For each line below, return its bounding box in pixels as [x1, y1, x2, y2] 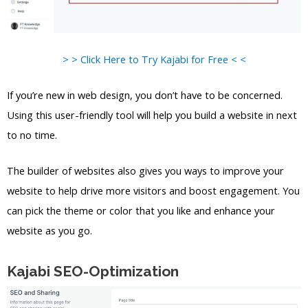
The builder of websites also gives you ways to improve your [7, 164, 284, 178]
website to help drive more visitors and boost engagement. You [7, 184, 300, 198]
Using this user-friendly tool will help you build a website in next [7, 107, 297, 122]
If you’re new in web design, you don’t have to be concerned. [7, 87, 283, 102]
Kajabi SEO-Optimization [7, 262, 179, 280]
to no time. [7, 127, 57, 142]
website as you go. [7, 223, 92, 238]
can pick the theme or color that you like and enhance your [7, 203, 275, 218]
